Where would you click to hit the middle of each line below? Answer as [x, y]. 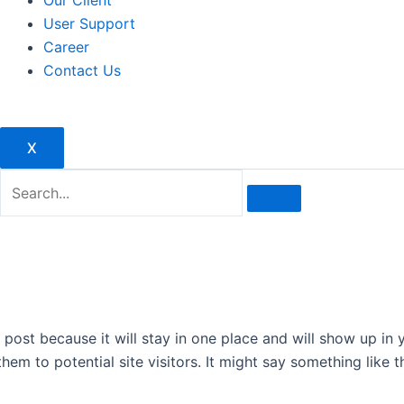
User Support [89, 23]
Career [66, 47]
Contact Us [82, 70]
